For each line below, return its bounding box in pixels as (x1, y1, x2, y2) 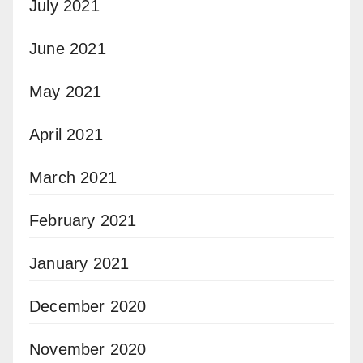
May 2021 (29, 83, 102, 101)
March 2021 (29, 169, 117, 187)
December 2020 (29, 297, 147, 316)
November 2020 (29, 340, 147, 359)
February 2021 (29, 211, 137, 230)
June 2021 (29, 40, 106, 58)
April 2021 (29, 126, 103, 144)
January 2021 (29, 254, 130, 273)
